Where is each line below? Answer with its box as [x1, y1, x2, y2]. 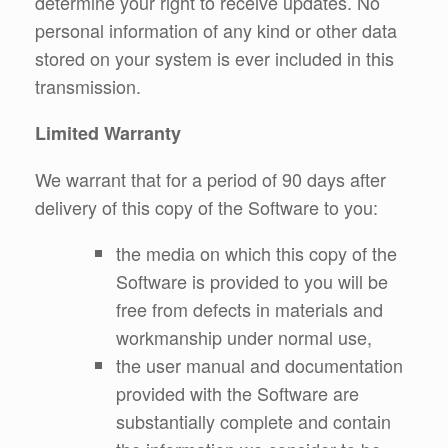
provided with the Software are [116, 379, 359, 406]
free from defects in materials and [116, 295, 383, 322]
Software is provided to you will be [116, 267, 388, 294]
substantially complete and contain [116, 407, 391, 434]
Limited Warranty [35, 119, 181, 146]
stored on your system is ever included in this [35, 44, 394, 71]
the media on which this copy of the [116, 239, 397, 266]
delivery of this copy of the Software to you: [35, 193, 378, 220]
